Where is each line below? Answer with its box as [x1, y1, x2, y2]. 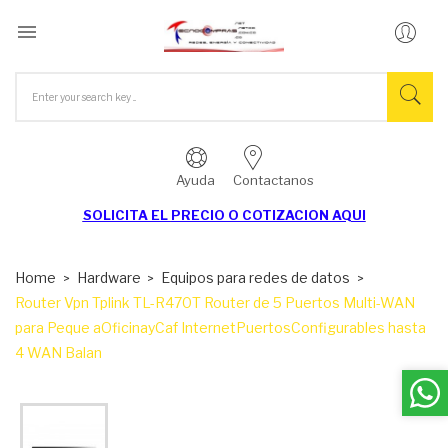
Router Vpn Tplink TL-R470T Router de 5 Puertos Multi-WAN [15, 293, 415, 311]
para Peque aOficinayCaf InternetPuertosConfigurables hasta [15, 318, 426, 336]
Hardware [76, 268, 141, 286]
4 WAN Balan [15, 343, 102, 361]
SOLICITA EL [82, 206, 171, 223]
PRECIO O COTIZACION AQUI [170, 206, 366, 223]
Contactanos [232, 171, 314, 188]
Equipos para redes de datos [161, 268, 350, 286]
